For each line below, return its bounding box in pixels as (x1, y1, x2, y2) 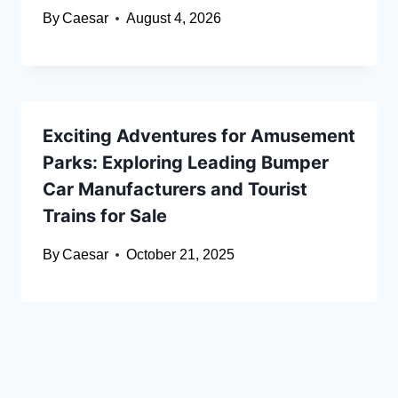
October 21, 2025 (126, 247, 235, 263)
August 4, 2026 (126, 11, 222, 27)
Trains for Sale (43, 205, 167, 227)
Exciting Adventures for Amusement (43, 125, 355, 147)
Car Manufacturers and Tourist (43, 179, 307, 201)
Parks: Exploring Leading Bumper (43, 152, 329, 174)
